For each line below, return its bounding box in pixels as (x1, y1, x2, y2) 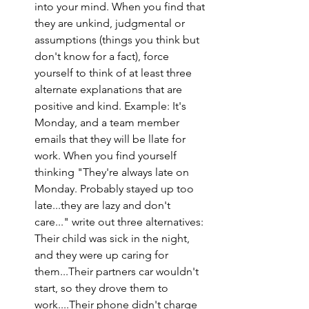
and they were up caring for (34, 248, 171, 261)
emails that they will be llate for (34, 132, 188, 146)
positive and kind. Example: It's (34, 99, 189, 112)
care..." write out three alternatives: (34, 215, 206, 228)
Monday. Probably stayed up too (34, 182, 197, 195)
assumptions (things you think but (34, 33, 202, 46)
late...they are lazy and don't (34, 199, 173, 212)
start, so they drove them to (34, 281, 171, 295)
